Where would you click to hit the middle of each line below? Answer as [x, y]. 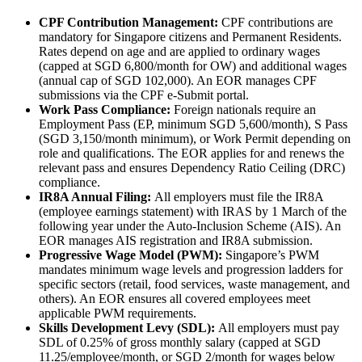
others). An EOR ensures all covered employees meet [175, 299]
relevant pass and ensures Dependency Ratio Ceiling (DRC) [192, 168]
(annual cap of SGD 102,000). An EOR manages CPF [178, 81]
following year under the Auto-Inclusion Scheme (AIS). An [190, 226]
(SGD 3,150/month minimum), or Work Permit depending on [195, 139]
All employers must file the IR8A [239, 197]
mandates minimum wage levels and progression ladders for [191, 270]
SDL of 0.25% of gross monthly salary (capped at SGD [180, 343]
